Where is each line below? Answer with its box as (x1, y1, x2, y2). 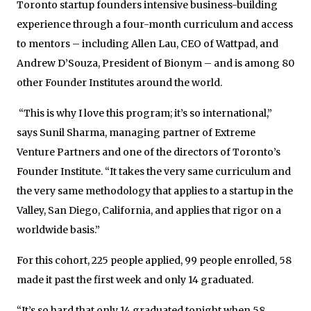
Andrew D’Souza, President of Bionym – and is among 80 (17, 56, 294, 69)
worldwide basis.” (17, 223, 100, 236)
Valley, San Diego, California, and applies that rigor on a (17, 203, 281, 217)
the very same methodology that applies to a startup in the (17, 184, 293, 197)
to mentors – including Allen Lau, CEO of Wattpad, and (17, 37, 278, 50)
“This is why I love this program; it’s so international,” (17, 106, 272, 119)
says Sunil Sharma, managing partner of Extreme (17, 126, 255, 139)
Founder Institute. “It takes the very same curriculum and (17, 165, 291, 178)
